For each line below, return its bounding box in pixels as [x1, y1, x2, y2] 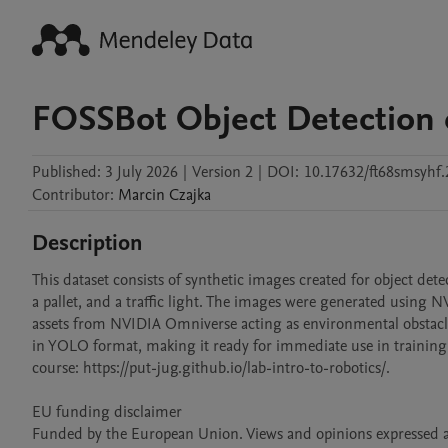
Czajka [169, 184, 211, 206]
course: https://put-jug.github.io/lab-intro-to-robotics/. [32, 357, 390, 379]
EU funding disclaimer [32, 401, 182, 423]
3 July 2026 [105, 161, 178, 183]
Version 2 [192, 161, 253, 183]
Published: [32, 161, 101, 183]
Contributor [32, 184, 110, 206]
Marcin [118, 184, 165, 206]
